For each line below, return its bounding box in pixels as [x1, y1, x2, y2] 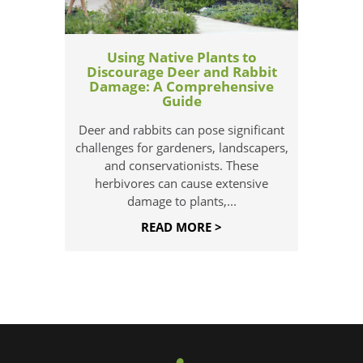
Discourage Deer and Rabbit [86, 62, 277, 82]
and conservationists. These [105, 157, 258, 174]
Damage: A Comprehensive [89, 77, 274, 96]
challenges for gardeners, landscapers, [75, 139, 288, 156]
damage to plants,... [126, 193, 237, 210]
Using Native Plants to [106, 48, 257, 67]
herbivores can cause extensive [95, 175, 268, 192]
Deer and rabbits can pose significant [79, 122, 284, 139]
